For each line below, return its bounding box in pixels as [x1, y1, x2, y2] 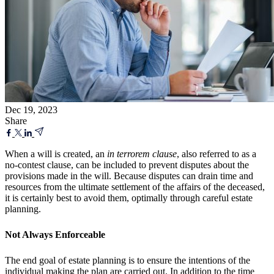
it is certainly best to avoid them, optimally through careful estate [5, 192, 253, 203]
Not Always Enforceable [5, 229, 105, 240]
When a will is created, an [5, 148, 107, 159]
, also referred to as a [177, 148, 256, 159]
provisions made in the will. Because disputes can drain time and [5, 170, 253, 181]
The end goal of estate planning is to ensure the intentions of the [5, 254, 250, 265]
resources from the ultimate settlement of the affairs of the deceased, [5, 181, 265, 192]
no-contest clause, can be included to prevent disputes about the [5, 159, 249, 170]
